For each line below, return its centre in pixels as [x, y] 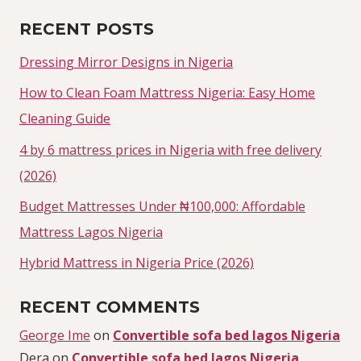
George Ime [55, 336]
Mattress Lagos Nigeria [91, 232]
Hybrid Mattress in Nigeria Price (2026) [137, 263]
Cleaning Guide [65, 119]
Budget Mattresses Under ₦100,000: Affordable [162, 207]
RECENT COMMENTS [110, 307]
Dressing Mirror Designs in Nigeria [126, 62]
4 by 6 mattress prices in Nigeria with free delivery [170, 149]
